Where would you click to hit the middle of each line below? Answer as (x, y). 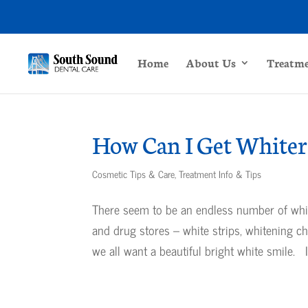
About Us (211, 62)
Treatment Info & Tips (220, 174)
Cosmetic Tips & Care (134, 174)
